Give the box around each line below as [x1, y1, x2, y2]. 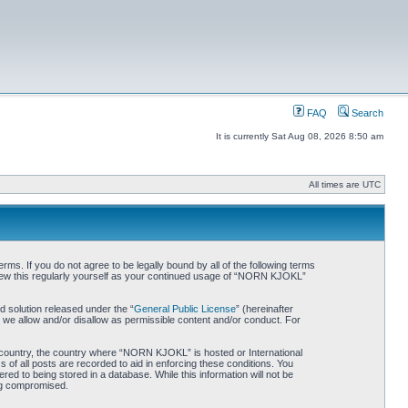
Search [349, 107, 383, 118]
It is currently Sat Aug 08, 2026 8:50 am [216, 131, 383, 141]
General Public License [133, 303, 236, 314]
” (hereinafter [235, 303, 293, 314]
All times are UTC [309, 179, 381, 189]
